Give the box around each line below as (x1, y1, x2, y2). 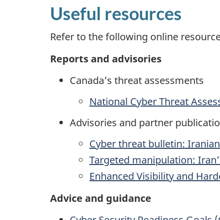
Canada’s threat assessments (70, 74, 204, 87)
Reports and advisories (50, 52, 162, 65)
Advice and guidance (50, 191, 151, 205)
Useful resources (50, 2, 182, 24)
